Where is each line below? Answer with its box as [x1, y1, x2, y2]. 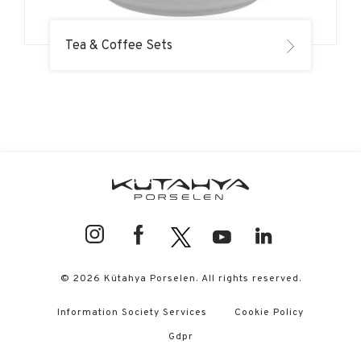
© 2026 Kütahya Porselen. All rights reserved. [60, 271, 301, 284]
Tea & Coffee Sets [65, 35, 172, 53]
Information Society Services [57, 305, 207, 317]
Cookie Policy [234, 305, 304, 317]
